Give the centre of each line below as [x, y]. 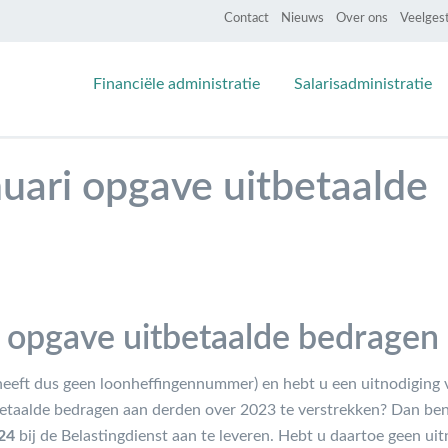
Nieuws [302, 18]
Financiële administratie [176, 84]
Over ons [361, 18]
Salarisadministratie [362, 84]
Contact [246, 18]
